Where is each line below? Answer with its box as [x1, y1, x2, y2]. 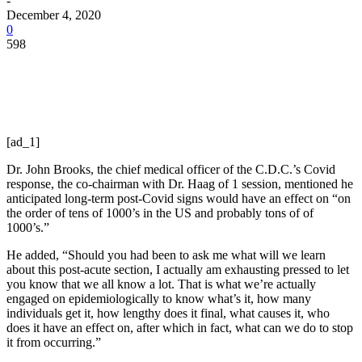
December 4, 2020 [6, 7, 101, 22]
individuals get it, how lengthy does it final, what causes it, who [6, 305, 330, 320]
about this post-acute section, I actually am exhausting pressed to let [6, 262, 349, 276]
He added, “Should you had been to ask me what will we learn [6, 247, 326, 262]
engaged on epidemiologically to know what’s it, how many [6, 291, 311, 305]
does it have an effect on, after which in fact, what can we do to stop [6, 320, 353, 335]
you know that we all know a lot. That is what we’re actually [6, 276, 316, 291]
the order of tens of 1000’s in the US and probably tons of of [6, 205, 314, 220]
